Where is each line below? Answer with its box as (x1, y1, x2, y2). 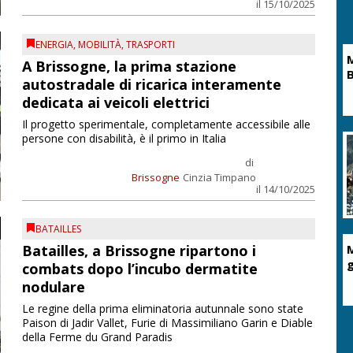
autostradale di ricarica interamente (21, 74, 281, 94)
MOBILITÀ (77, 37, 121, 51)
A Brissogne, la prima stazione (21, 56, 236, 76)
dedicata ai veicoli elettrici (21, 92, 210, 112)
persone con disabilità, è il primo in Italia (21, 130, 226, 146)
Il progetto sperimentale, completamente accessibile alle (21, 116, 310, 132)
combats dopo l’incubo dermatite (21, 259, 258, 278)
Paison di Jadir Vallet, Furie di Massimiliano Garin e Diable (21, 315, 313, 330)
